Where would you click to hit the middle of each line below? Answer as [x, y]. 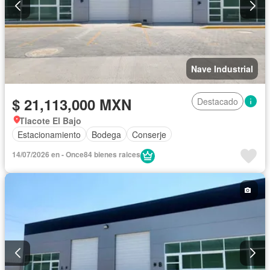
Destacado [218, 102]
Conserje [149, 134]
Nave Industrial [222, 69]
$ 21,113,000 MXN [72, 105]
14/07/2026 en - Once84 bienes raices [76, 155]
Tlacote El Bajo [50, 121]
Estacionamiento [49, 134]
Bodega [106, 134]
